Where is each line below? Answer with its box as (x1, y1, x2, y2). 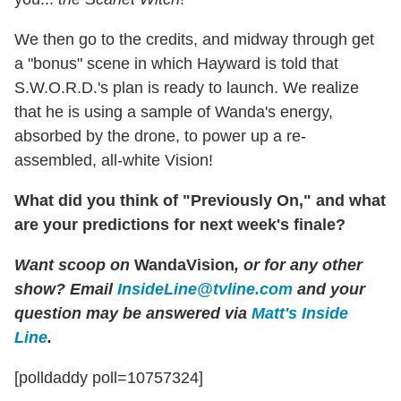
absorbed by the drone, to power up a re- (14, 126, 306, 145)
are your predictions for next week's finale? (14, 215, 346, 234)
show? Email (14, 279, 117, 298)
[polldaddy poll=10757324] (14, 368, 203, 387)
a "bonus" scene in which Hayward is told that (14, 54, 338, 73)
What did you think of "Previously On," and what (14, 191, 386, 209)
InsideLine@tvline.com (117, 279, 293, 298)
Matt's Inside (252, 303, 348, 322)
